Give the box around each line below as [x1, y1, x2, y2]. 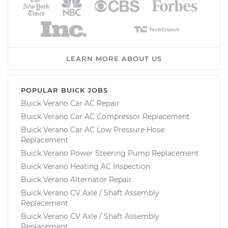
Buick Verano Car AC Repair [21, 98, 120, 108]
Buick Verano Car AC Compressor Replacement [21, 111, 190, 121]
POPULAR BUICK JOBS [21, 85, 108, 94]
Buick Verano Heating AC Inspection [21, 161, 150, 171]
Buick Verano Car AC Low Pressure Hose [21, 125, 164, 134]
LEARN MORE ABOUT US [66, 54, 162, 63]
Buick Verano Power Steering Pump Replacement [21, 148, 199, 158]
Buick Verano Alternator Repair [21, 175, 132, 184]
